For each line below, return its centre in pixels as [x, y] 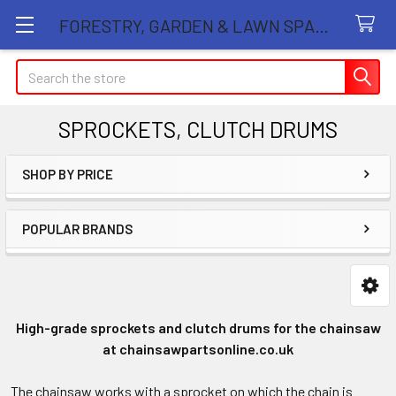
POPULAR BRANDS [77, 229]
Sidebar [65, 202]
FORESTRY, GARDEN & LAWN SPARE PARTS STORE [322, 25]
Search [36, 69]
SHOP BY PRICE [68, 174]
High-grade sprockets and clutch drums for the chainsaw [198, 327]
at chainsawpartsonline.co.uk [198, 349]
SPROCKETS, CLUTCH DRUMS [198, 129]
